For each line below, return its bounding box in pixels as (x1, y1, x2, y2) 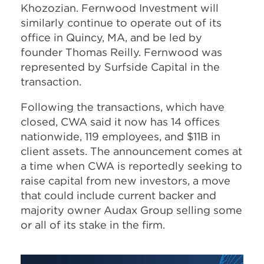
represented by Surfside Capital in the (21, 60, 220, 74)
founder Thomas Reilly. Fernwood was (21, 45, 222, 59)
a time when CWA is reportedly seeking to (21, 159, 242, 173)
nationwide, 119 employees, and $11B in (21, 129, 220, 143)
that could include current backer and (21, 188, 216, 202)
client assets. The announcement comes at (21, 144, 242, 158)
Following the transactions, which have (21, 100, 225, 114)
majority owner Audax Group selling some (21, 203, 242, 217)
